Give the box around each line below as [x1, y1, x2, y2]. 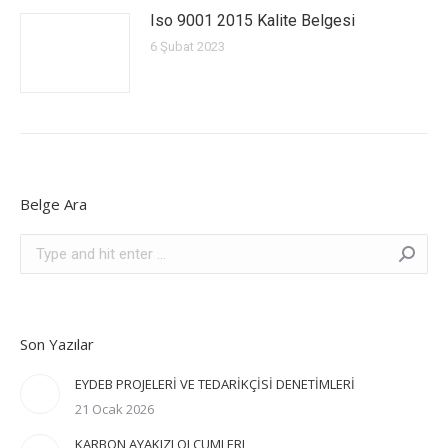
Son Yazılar [20, 334, 94, 354]
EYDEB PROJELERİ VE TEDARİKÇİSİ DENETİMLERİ [75, 375, 355, 393]
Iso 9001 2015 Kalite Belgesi [150, 11, 355, 30]
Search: [20, 235, 66, 253]
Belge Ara [20, 194, 87, 214]
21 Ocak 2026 [75, 400, 154, 418]
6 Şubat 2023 [150, 39, 225, 54]
